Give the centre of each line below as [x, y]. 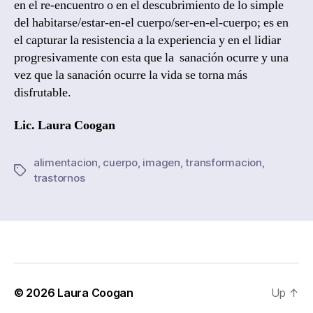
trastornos [59, 178]
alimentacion [66, 163]
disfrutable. [43, 92]
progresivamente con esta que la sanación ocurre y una [151, 57]
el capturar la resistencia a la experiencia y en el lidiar [147, 40]
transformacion [224, 163]
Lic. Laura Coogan [65, 126]
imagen [161, 163]
